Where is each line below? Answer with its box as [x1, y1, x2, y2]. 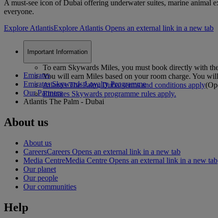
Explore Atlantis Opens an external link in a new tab [54, 23, 214, 32]
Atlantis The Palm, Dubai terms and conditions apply [43, 81, 205, 90]
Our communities [23, 182, 76, 191]
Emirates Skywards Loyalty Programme [23, 80, 146, 89]
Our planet [23, 165, 56, 174]
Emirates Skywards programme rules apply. [43, 90, 176, 98]
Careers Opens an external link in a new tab [47, 147, 181, 156]
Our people [23, 174, 58, 182]
